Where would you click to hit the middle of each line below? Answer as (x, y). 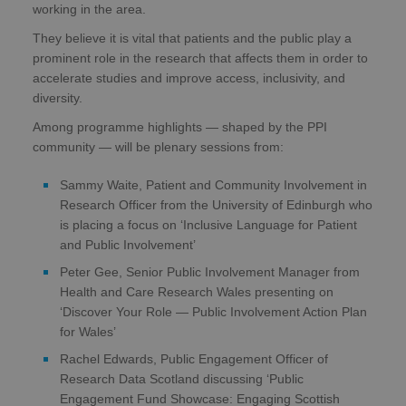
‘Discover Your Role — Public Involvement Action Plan (213, 312)
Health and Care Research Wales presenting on (197, 292)
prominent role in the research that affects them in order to (200, 58)
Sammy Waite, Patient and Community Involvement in (213, 185)
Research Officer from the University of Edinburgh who (216, 205)
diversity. (58, 98)
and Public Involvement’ (128, 245)
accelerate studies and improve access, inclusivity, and (189, 78)
